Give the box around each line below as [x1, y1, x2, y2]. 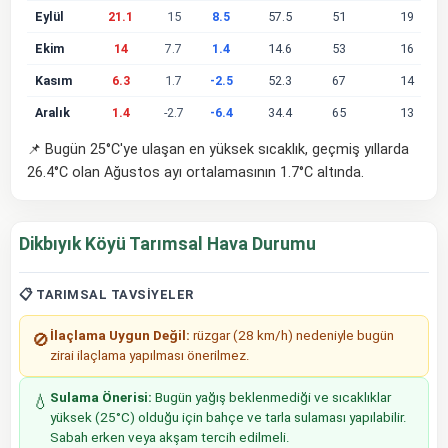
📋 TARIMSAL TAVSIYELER [19, 286, 194, 302]
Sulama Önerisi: [50, 389, 152, 405]
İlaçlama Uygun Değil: [50, 327, 190, 343]
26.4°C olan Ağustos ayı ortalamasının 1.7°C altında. [27, 163, 364, 181]
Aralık [35, 104, 70, 120]
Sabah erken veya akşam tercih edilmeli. [50, 429, 290, 445]
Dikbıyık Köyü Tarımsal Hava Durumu [19, 233, 316, 254]
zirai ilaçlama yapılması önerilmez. [50, 347, 250, 363]
